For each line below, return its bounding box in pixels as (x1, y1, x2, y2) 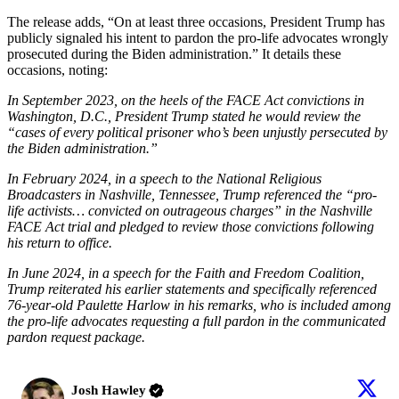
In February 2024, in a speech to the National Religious (7, 171, 322, 187)
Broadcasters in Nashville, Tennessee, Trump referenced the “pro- (7, 187, 377, 203)
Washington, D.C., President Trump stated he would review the (7, 109, 361, 125)
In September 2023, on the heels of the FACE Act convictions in (7, 93, 364, 109)
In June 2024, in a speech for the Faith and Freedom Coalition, (7, 265, 364, 281)
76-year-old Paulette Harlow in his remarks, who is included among (7, 297, 391, 313)
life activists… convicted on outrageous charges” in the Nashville (7, 203, 372, 219)
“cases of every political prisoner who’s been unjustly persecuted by (7, 125, 387, 141)
